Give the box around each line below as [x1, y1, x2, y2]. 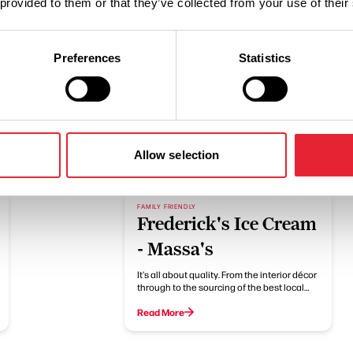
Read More [137, 306, 185, 318]
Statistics [239, 50, 291, 65]
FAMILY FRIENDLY [137, 202, 197, 210]
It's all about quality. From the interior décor [137, 268, 318, 281]
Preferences [54, 50, 121, 65]
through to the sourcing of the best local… [137, 281, 310, 293]
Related [111, 118, 242, 162]
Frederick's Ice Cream [137, 214, 317, 234]
